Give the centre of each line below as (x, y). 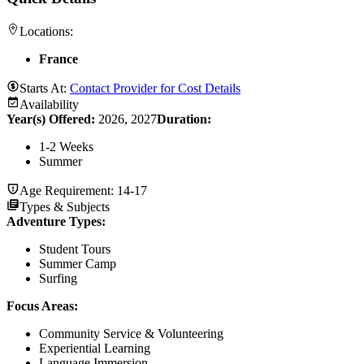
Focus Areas (40, 306)
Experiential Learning (95, 349)
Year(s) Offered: (52, 119)
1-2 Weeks (66, 147)
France (58, 59)
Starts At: (45, 89)
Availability (49, 105)
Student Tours (75, 249)
